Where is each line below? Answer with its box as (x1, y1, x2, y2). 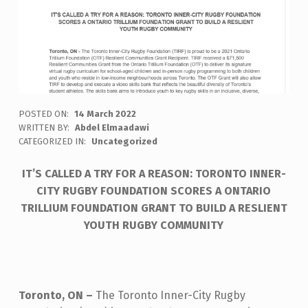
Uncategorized (91, 136, 157, 147)
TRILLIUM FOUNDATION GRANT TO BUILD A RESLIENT (20, 201, 287, 215)
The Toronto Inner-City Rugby (95, 289, 245, 302)
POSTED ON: (18, 109, 71, 120)
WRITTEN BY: (18, 122, 71, 133)
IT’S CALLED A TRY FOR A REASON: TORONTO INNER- (21, 167, 286, 181)
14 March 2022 (74, 109, 136, 120)
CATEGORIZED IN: (18, 136, 88, 147)
